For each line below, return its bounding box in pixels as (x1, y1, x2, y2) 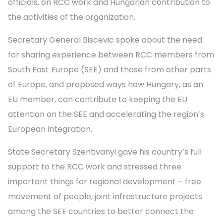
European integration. (8, 123, 92, 135)
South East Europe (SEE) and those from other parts (8, 64, 211, 75)
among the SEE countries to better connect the (8, 206, 194, 217)
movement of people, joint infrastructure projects (8, 191, 202, 202)
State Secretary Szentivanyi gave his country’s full (8, 146, 202, 158)
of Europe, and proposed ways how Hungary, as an (8, 79, 203, 90)
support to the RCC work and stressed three (8, 161, 181, 172)
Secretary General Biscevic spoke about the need (8, 34, 202, 46)
